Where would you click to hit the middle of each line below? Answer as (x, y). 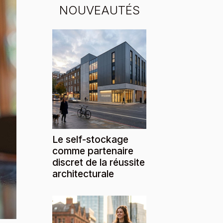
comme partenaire (93, 151)
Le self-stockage (90, 139)
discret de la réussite (99, 162)
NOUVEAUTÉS (99, 10)
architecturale (83, 173)
